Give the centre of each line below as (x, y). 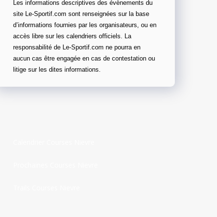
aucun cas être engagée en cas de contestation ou (84, 58)
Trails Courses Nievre (46, 187)
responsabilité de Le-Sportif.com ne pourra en (77, 47)
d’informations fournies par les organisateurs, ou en (85, 25)
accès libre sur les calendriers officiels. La (72, 36)
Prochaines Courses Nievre (55, 165)
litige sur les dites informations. (57, 70)
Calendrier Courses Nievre (54, 142)
